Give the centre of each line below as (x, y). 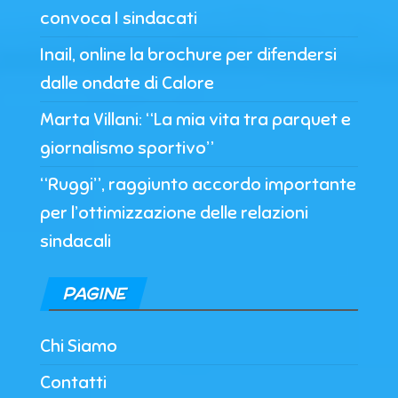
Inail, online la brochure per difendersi (188, 54)
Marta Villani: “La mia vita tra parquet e (195, 119)
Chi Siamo (79, 346)
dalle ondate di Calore (127, 83)
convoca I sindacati (119, 18)
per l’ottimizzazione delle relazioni (174, 212)
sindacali (76, 241)
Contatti (73, 382)
